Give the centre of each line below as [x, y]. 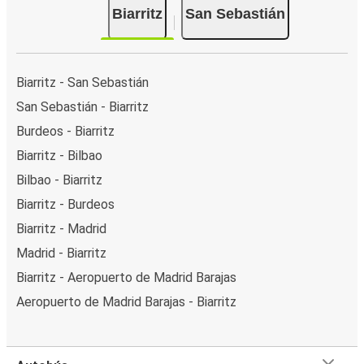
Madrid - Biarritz [61, 253]
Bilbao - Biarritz [59, 180]
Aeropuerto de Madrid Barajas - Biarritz [126, 301]
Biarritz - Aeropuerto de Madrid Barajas [126, 277]
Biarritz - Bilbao [59, 155]
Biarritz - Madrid [61, 228]
